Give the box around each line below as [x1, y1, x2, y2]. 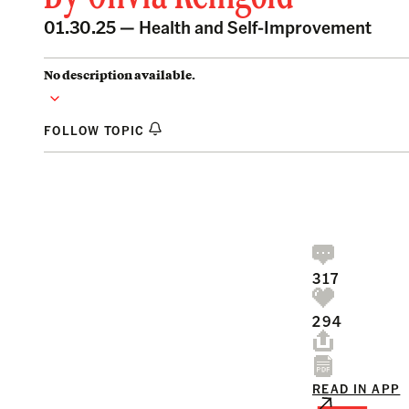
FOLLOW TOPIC [44, 121, 149, 138]
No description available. [44, 67, 195, 83]
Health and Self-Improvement [139, 15, 372, 38]
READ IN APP [312, 380, 401, 396]
